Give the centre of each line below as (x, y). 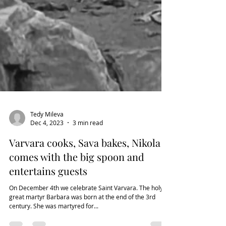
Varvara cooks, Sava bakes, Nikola (85, 198)
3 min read (88, 178)
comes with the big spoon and (77, 212)
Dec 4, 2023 (47, 178)
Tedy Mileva (47, 169)
